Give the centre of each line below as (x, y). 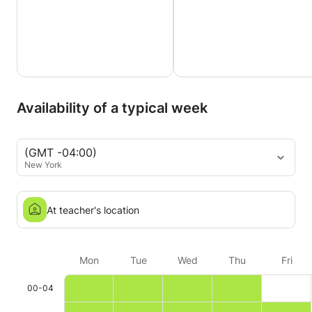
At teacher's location (93, 210)
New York (43, 164)
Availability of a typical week (112, 108)
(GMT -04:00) (61, 152)
